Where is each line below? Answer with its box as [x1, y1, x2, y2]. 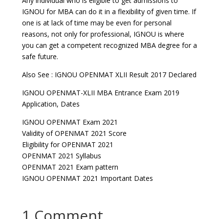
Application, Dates [22, 99, 80, 109]
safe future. [22, 52, 58, 61]
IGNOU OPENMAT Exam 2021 [22, 117, 118, 127]
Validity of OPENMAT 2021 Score [22, 129, 127, 138]
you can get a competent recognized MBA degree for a [22, 41, 197, 50]
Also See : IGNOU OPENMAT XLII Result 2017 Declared [22, 70, 197, 79]
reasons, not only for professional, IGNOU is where [22, 29, 184, 39]
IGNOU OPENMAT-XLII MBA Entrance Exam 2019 [22, 88, 179, 97]
